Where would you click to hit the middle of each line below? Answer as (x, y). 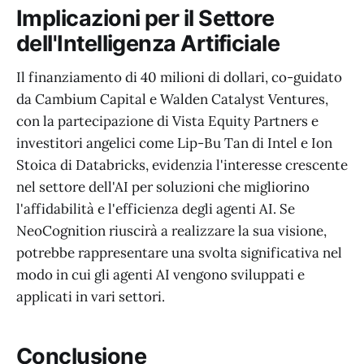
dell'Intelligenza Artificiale (148, 43)
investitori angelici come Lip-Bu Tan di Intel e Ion (174, 143)
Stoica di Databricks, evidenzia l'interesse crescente (182, 165)
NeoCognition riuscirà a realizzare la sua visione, (171, 231)
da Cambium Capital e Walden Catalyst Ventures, (172, 100)
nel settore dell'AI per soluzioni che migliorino (163, 187)
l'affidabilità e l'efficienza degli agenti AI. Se (156, 209)
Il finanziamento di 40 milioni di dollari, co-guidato (179, 78)
